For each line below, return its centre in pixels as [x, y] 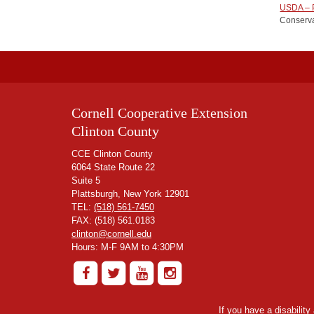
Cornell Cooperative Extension [159, 112]
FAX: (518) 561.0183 [113, 220]
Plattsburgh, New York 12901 [130, 193]
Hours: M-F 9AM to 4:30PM [128, 247]
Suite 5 [86, 180]
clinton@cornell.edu [111, 233]
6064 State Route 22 [113, 167]
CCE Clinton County [112, 153]
